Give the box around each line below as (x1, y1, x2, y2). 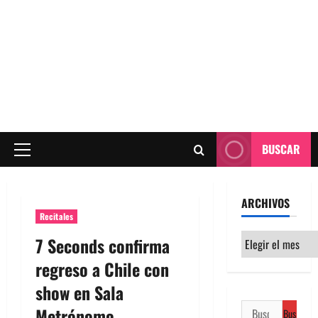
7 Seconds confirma (35, 233, 170, 258)
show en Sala (35, 280, 124, 305)
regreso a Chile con (35, 256, 169, 282)
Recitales (40, 210, 73, 222)
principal (21, 165, 55, 182)
